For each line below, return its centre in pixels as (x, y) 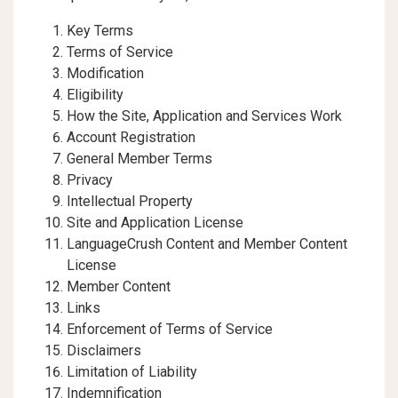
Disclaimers (104, 350)
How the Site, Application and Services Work (204, 116)
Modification (105, 73)
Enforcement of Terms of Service (170, 329)
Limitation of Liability (132, 372)
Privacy (90, 180)
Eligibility (95, 95)
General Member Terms (139, 159)
